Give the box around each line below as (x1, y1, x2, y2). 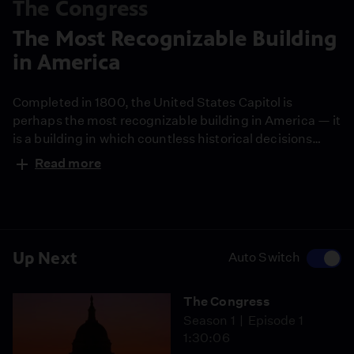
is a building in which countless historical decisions (13, 131, 313, 146)
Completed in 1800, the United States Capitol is (13, 95, 293, 110)
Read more (35, 156, 101, 171)
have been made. (13, 149, 116, 164)
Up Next (13, 248, 77, 268)
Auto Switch (228, 250, 300, 265)
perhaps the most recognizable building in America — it (13, 113, 341, 128)
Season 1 (183, 313, 235, 328)
